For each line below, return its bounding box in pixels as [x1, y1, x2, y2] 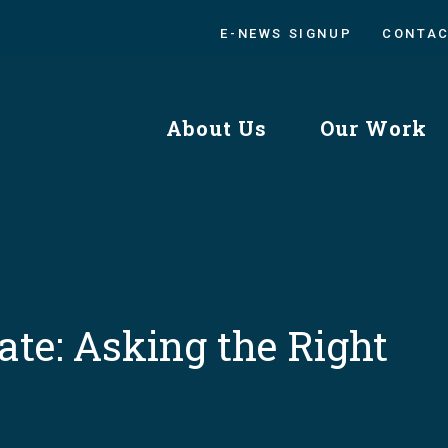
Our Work [320, 114, 427, 141]
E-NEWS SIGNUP [220, 26, 353, 41]
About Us [166, 114, 267, 141]
